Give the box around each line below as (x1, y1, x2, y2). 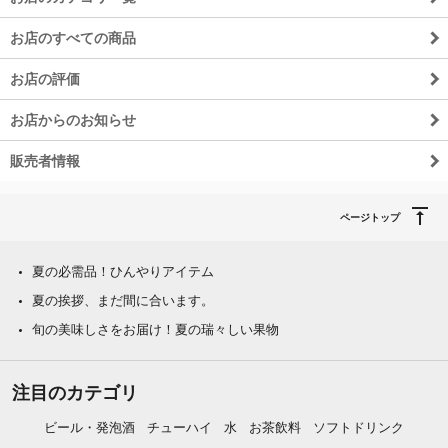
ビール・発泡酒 (44, 419, 135, 435)
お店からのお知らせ (10, 111, 136, 128)
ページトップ (340, 211, 400, 223)
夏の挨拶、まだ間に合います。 (32, 292, 214, 308)
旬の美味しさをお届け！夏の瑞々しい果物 (32, 321, 279, 337)
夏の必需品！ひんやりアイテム (32, 263, 214, 279)
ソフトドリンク (313, 419, 404, 435)
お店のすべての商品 (10, 29, 136, 46)
